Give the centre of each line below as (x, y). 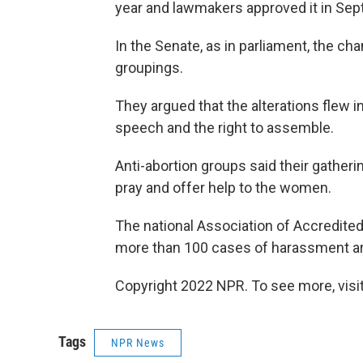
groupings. (149, 68)
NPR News (138, 343)
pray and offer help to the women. (223, 188)
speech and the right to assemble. (224, 128)
